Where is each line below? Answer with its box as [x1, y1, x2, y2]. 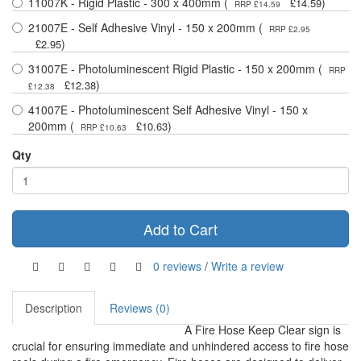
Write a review [211, 257, 284, 274]
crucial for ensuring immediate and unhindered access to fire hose [12, 338, 349, 355]
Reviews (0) [110, 300, 170, 317]
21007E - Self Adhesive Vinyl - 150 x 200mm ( [28, 19, 263, 36]
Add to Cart [143, 218, 218, 240]
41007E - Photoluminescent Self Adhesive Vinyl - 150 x [28, 102, 308, 118]
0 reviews [153, 257, 201, 274]
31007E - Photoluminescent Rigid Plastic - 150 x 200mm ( [28, 60, 322, 77]
